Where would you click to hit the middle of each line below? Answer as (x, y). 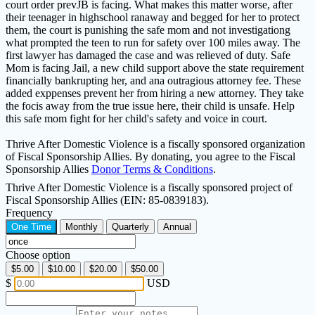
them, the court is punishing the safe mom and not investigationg (148, 30)
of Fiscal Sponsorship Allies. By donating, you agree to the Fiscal (150, 156)
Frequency (29, 212)
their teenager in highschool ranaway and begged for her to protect (153, 17)
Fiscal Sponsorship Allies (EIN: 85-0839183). (107, 200)
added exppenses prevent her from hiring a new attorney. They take (155, 93)
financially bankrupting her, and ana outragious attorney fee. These (153, 80)
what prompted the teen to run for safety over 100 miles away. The (153, 42)
